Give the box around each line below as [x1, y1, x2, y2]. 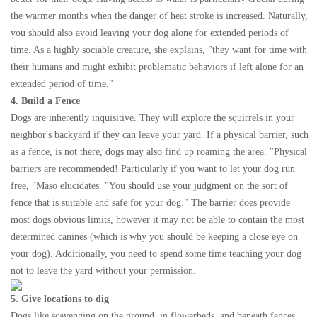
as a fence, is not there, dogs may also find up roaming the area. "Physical [11, 146, 307, 157]
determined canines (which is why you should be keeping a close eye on [11, 231, 298, 242]
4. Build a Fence [11, 95, 80, 106]
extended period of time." [11, 78, 113, 89]
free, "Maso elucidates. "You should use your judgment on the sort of [11, 180, 288, 191]
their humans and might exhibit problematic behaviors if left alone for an [11, 61, 304, 72]
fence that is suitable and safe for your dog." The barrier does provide [11, 197, 290, 208]
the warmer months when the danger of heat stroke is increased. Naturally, [11, 10, 308, 21]
